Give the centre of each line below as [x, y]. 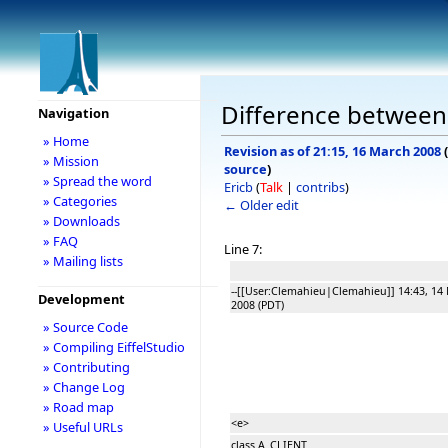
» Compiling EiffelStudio [113, 347]
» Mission [70, 161]
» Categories [79, 201]
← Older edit [261, 204]
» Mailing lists [82, 261]
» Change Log [83, 387]
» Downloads [81, 221]
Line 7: [243, 248]
